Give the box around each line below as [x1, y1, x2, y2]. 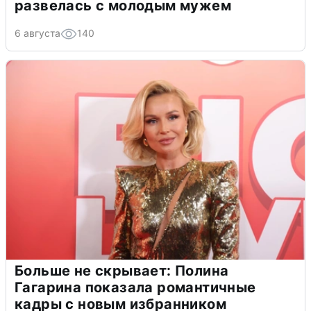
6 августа [15, 27, 60, 40]
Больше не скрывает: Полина [15, 262, 229, 280]
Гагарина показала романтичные [15, 279, 256, 296]
